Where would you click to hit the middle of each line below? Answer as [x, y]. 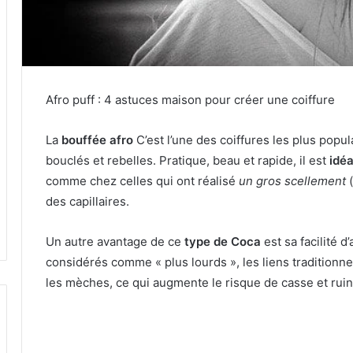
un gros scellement [292, 181]
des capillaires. [87, 202]
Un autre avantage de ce [115, 242]
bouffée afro [97, 140]
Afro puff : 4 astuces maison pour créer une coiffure [190, 100]
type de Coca [223, 242]
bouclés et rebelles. [102, 161]
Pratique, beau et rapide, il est [244, 161]
